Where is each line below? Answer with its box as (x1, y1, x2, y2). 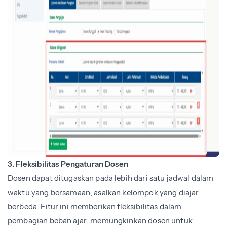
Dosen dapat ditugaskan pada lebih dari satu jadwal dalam (8, 173, 214, 183)
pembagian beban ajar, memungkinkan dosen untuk (8, 215, 193, 225)
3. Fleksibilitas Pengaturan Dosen (8, 159, 128, 169)
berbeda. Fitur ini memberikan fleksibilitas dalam (8, 201, 182, 211)
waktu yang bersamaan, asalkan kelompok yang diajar (8, 187, 199, 197)
